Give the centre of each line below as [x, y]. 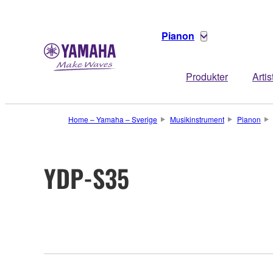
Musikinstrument [197, 119]
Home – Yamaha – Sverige [113, 119]
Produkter [207, 76]
